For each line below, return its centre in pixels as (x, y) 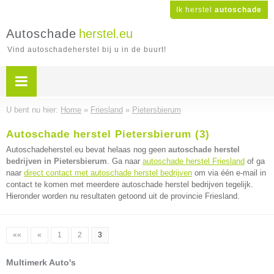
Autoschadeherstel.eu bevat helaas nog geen (87, 150)
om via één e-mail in (229, 173)
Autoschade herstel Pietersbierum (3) (108, 134)
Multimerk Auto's (41, 262)
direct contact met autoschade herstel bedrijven (108, 173)
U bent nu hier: (33, 110)
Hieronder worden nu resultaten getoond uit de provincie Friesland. (123, 196)
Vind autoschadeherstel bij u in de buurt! (87, 50)
